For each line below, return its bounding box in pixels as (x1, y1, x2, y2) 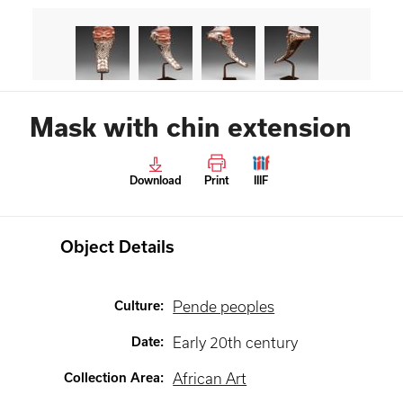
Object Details (60, 237, 175, 256)
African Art (173, 371, 247, 387)
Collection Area (64, 371, 161, 385)
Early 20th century (173, 335, 299, 351)
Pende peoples (173, 299, 275, 315)
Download (129, 175, 182, 186)
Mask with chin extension (30, 112, 352, 142)
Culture (114, 299, 161, 313)
